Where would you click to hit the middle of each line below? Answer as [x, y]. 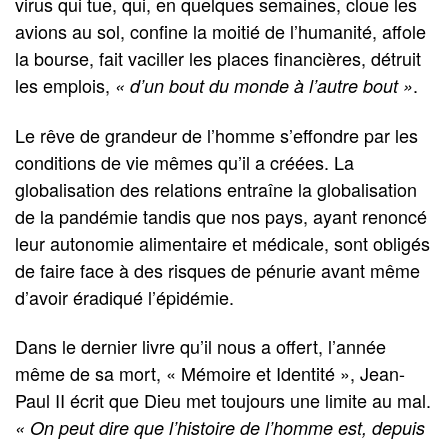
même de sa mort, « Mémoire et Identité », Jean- [210, 373]
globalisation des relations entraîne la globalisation [216, 188]
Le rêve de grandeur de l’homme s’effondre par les [216, 134]
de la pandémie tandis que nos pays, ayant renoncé [221, 215]
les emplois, [65, 85]
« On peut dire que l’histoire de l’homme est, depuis [220, 428]
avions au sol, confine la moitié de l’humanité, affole [220, 31]
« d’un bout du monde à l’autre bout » [264, 86]
